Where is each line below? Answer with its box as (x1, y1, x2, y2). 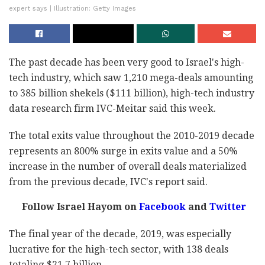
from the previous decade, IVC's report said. (9, 176, 208, 188)
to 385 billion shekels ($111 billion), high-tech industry (9, 88, 254, 99)
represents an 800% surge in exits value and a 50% (9, 146, 238, 157)
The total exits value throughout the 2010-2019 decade (9, 130, 254, 142)
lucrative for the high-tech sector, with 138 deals (9, 244, 228, 256)
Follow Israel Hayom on (19, 201, 137, 213)
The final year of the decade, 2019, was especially (9, 228, 231, 240)
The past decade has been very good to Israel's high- (9, 57, 244, 69)
